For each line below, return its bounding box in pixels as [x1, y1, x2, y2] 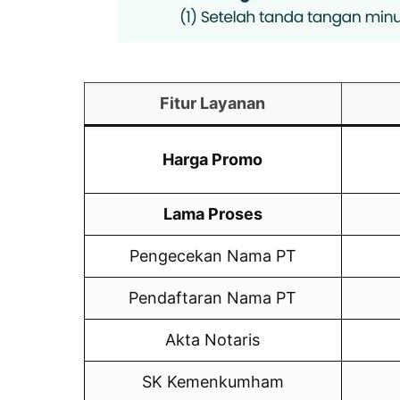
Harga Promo [162, 149, 263, 169]
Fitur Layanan [160, 93, 266, 112]
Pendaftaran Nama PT [129, 287, 297, 307]
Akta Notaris [165, 329, 261, 349]
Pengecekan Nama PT [129, 246, 296, 265]
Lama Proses [162, 204, 262, 223]
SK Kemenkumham [141, 371, 284, 391]
